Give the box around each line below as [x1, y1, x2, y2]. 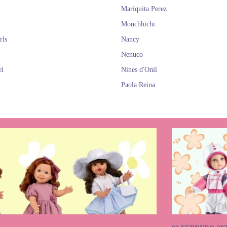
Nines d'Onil [121, 66, 157, 73]
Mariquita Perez [121, 5, 167, 13]
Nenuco [121, 51, 143, 58]
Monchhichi [121, 20, 155, 28]
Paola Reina [121, 81, 155, 89]
